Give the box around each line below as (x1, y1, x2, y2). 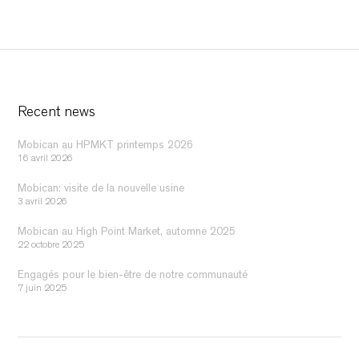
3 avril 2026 (18, 197, 68, 208)
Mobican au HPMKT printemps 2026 (18, 139, 194, 151)
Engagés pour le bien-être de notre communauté (18, 269, 248, 281)
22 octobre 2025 (18, 240, 85, 251)
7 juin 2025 (18, 284, 67, 294)
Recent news (18, 106, 96, 121)
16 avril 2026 (18, 154, 74, 164)
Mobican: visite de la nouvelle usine (18, 183, 185, 195)
